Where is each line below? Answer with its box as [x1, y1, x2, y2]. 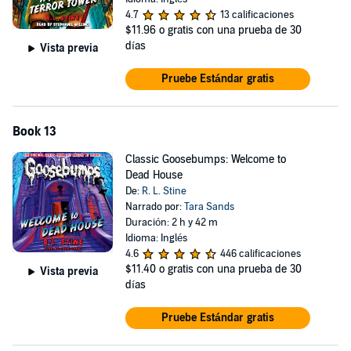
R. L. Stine [141, 185, 186, 197]
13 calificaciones [219, 9, 294, 21]
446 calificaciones [219, 248, 301, 260]
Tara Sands [183, 201, 234, 213]
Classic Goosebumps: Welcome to [125, 153, 286, 166]
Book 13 [13, 124, 56, 139]
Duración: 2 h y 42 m [125, 216, 218, 229]
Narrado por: [125, 201, 184, 213]
